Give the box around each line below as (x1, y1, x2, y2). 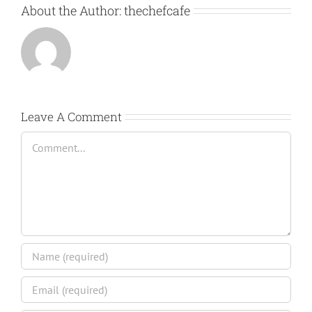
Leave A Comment (21, 108, 122, 125)
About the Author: (21, 1, 124, 19)
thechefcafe (124, 1, 190, 19)
